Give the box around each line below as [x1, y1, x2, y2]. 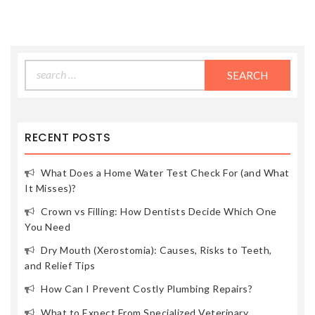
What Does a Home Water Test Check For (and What [41, 167, 290, 179]
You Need [25, 221, 70, 233]
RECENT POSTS [25, 129, 110, 146]
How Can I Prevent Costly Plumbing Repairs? [41, 283, 252, 295]
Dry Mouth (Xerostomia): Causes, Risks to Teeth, [41, 244, 272, 257]
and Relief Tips [25, 259, 96, 272]
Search [24, 60, 56, 73]
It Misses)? [25, 182, 77, 195]
